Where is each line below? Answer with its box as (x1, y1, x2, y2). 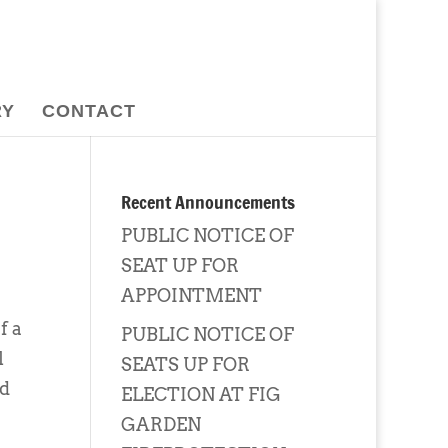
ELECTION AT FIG (120, 384, 281, 405)
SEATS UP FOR (120, 354, 250, 375)
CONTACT (42, 101, 136, 121)
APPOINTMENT (120, 285, 262, 306)
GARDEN (120, 414, 201, 435)
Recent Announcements (120, 189, 295, 215)
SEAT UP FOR (120, 255, 239, 276)
